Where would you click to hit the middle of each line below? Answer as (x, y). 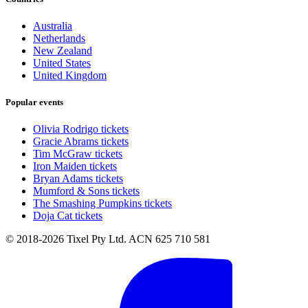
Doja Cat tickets (68, 216)
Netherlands (59, 38)
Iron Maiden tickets (75, 166)
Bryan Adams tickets (78, 179)
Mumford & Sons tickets (86, 191)
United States (62, 63)
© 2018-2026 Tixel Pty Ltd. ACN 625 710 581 (108, 239)
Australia (53, 25)
